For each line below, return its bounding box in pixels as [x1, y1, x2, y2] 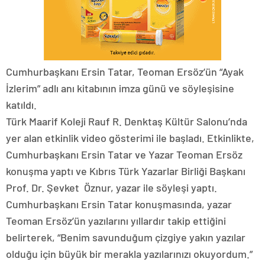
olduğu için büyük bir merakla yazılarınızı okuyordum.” [6, 247, 253, 260]
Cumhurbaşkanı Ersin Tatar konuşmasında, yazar [6, 197, 232, 211]
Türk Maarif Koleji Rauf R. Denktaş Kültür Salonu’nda [6, 114, 247, 128]
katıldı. [6, 98, 37, 111]
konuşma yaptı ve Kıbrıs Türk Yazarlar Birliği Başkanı [6, 164, 245, 177]
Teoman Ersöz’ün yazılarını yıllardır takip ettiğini [6, 214, 226, 227]
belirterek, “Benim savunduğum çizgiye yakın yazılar [6, 230, 245, 244]
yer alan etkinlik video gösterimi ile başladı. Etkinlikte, [6, 131, 254, 144]
